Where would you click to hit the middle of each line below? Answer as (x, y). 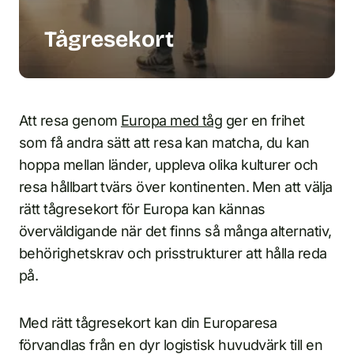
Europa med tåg (171, 121)
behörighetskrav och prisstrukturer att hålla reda (173, 253)
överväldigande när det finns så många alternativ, (175, 231)
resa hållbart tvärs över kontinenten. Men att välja (176, 187)
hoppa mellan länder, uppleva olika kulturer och (169, 165)
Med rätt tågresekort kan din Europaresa (148, 323)
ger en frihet (264, 121)
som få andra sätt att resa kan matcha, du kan (164, 143)
